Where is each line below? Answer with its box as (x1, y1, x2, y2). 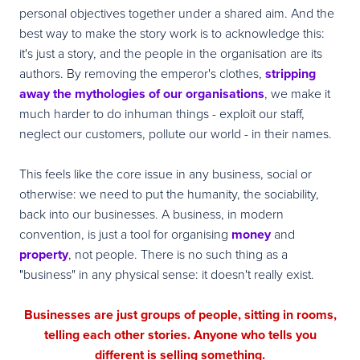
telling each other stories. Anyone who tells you (43, 325, 317, 344)
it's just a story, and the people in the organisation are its (19, 43, 322, 62)
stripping (265, 63, 316, 83)
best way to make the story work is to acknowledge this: (19, 23, 325, 42)
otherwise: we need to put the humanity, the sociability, (19, 184, 319, 202)
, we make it (264, 84, 330, 102)
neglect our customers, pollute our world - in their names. (19, 124, 332, 142)
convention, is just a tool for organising (19, 224, 231, 243)
